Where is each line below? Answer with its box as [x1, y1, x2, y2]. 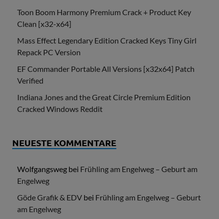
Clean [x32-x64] [17, 19, 71, 28]
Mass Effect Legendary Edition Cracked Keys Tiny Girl [17, 35, 197, 45]
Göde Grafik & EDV [17, 192, 82, 202]
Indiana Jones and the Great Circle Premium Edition [17, 92, 191, 102]
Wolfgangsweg [17, 164, 67, 174]
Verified [17, 75, 44, 85]
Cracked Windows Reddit [17, 104, 103, 113]
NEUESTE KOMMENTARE [12, 136, 116, 148]
